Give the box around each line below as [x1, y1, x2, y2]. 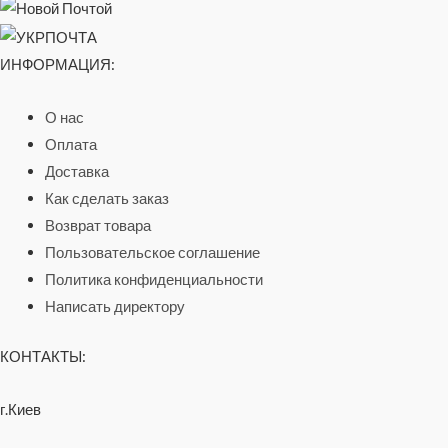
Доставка [45, 162, 109, 181]
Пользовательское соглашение [45, 243, 260, 262]
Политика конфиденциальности [45, 270, 263, 289]
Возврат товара [45, 216, 151, 235]
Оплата [45, 135, 97, 154]
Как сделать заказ [45, 189, 169, 208]
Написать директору [45, 297, 185, 316]
